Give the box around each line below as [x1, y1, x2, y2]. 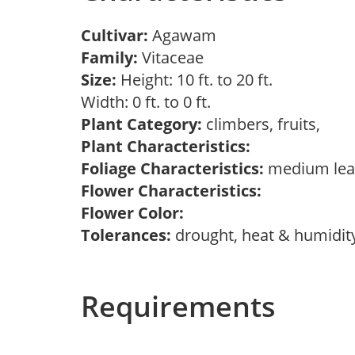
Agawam [152, 25, 224, 46]
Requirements [81, 287, 276, 326]
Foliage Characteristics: [81, 158, 264, 179]
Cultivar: [81, 25, 152, 46]
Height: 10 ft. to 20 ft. [116, 69, 273, 90]
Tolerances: [81, 224, 171, 246]
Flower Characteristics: [81, 180, 261, 201]
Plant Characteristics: [81, 136, 250, 157]
